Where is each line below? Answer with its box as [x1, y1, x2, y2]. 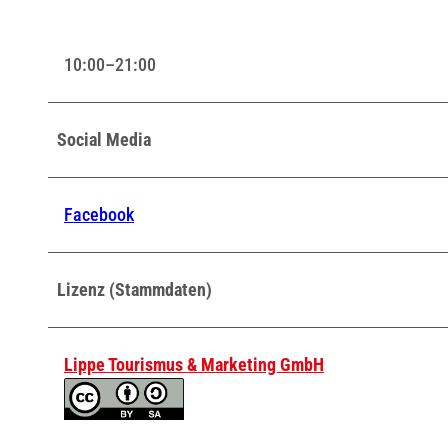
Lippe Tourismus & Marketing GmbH [64, 353, 324, 375]
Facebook [64, 203, 134, 225]
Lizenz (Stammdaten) [57, 278, 212, 300]
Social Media [57, 128, 151, 150]
